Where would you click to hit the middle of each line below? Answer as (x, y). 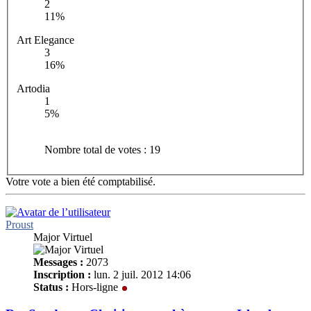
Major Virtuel (63, 237)
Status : (51, 287)
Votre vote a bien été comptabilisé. (81, 182)
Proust (19, 225)
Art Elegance (45, 40)
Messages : (58, 262)
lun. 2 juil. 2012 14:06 (141, 275)
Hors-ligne (95, 287)
